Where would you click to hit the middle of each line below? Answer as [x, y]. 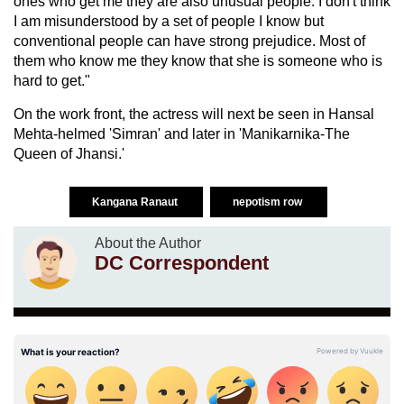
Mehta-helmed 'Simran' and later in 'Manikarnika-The [182, 133]
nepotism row [269, 202]
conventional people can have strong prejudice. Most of [189, 41]
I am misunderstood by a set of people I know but [169, 21]
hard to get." [52, 80]
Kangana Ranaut [136, 202]
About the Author [148, 243]
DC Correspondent [182, 262]
